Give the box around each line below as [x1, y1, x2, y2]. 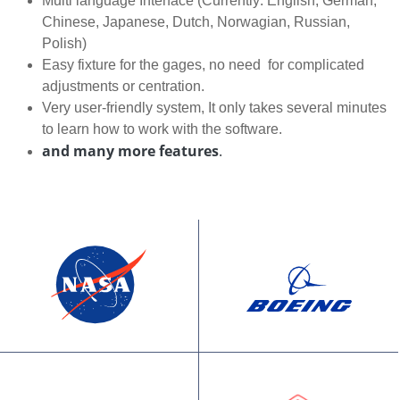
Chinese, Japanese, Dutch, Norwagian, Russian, [42, 14, 350, 29]
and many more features [42, 141, 219, 161]
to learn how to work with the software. [42, 121, 282, 137]
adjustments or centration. [42, 79, 204, 94]
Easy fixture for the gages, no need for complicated [42, 57, 364, 72]
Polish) [42, 36, 87, 51]
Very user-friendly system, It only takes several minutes [42, 100, 387, 115]
